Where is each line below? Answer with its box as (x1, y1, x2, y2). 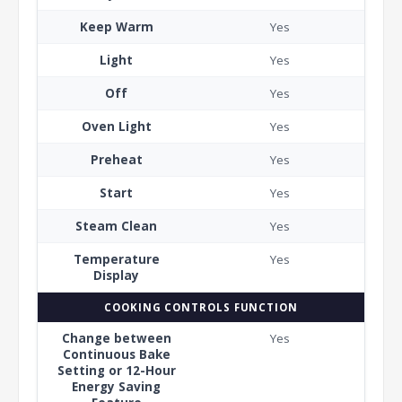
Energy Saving (72, 378, 161, 395)
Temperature (73, 250, 160, 267)
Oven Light (81, 118, 152, 135)
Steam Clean (75, 217, 157, 234)
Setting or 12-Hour (57, 362, 176, 379)
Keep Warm (79, 18, 153, 35)
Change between (61, 329, 171, 346)
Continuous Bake (62, 345, 170, 363)
